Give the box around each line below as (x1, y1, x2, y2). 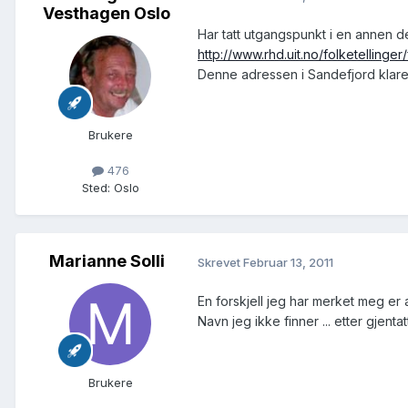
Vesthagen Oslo (43, 4, 170, 24)
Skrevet (198, 254, 243, 270)
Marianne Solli (48, 251, 165, 271)
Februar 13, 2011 (243, 254, 333, 270)
